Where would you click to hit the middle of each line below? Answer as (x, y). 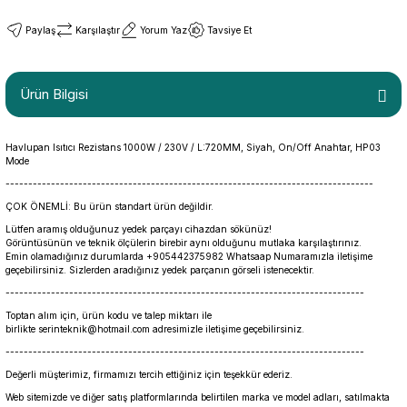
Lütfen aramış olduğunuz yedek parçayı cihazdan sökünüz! (140, 229)
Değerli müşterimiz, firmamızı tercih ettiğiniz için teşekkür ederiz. (149, 374)
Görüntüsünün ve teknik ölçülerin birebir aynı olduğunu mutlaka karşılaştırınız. (184, 243)
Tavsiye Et (229, 30)
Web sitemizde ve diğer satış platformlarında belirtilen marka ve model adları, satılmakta (198, 397)
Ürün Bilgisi (54, 94)
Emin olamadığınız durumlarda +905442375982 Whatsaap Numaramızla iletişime (189, 256)
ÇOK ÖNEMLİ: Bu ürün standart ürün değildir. (109, 206)
